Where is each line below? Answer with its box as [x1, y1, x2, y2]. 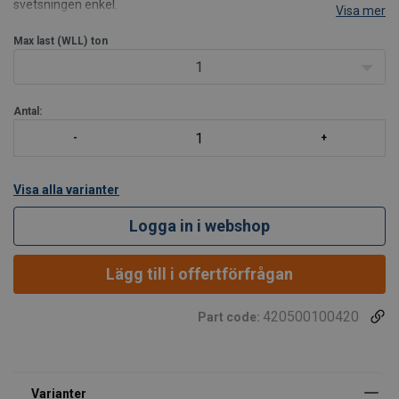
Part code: [198, 310, 263, 324]
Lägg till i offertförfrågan [106, 265, 293, 283]
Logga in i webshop [129, 216, 270, 235]
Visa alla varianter [13, 183, 119, 197]
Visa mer [336, 4, 386, 18]
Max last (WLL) [13, 35, 87, 47]
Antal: [13, 105, 42, 118]
